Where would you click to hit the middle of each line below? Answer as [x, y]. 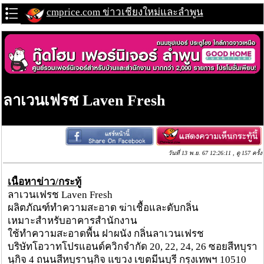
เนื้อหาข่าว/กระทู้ [44, 181]
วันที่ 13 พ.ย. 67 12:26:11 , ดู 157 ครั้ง [215, 153]
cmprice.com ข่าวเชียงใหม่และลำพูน [125, 12]
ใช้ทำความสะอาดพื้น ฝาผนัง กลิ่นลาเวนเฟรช [106, 233]
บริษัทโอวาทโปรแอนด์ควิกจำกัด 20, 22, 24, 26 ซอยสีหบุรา [133, 246]
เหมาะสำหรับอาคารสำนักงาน [72, 220]
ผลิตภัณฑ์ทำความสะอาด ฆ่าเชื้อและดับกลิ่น [103, 207]
